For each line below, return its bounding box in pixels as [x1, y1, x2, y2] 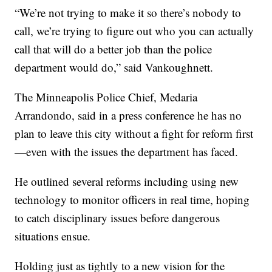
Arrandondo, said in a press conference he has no [15, 107, 242, 123]
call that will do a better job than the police [15, 41, 212, 57]
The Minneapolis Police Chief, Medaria [15, 89, 198, 105]
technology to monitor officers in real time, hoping [15, 192, 250, 208]
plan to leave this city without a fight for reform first [15, 126, 254, 141]
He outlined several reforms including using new [15, 174, 239, 189]
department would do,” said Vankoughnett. [15, 59, 214, 75]
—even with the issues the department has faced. [15, 144, 239, 160]
